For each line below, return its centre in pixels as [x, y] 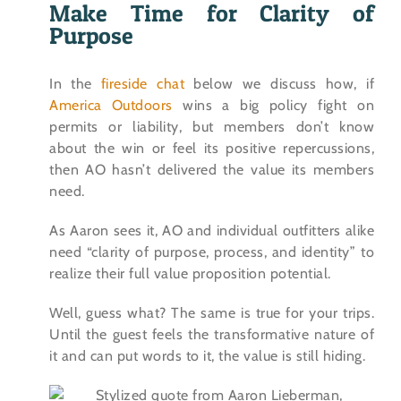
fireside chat [143, 84]
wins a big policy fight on [273, 106]
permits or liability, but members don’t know [212, 127]
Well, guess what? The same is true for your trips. [212, 313]
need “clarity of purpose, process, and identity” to [212, 252]
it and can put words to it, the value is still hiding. [207, 356]
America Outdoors [111, 106]
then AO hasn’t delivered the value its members [212, 170]
